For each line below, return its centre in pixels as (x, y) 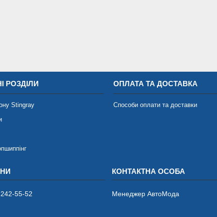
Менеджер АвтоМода (145, 194)
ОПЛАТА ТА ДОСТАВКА (155, 84)
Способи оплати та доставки (155, 105)
